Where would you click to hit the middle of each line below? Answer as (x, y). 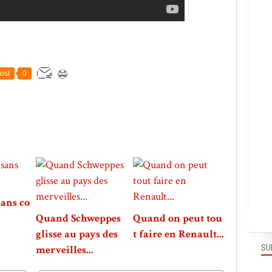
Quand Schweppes (78, 219)
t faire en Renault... (178, 234)
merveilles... (65, 250)
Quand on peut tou (178, 219)
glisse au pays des (77, 234)
